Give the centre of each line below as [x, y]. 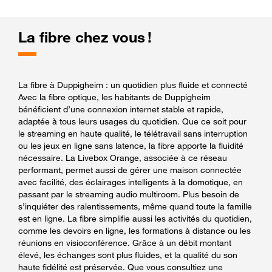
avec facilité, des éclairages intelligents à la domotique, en [131, 182]
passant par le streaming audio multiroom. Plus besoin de [129, 194]
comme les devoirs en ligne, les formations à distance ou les [134, 230]
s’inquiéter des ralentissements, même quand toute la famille [135, 206]
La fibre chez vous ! [85, 37]
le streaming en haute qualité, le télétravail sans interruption [133, 133]
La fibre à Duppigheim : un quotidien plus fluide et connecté [133, 84]
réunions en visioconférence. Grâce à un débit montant [125, 242]
